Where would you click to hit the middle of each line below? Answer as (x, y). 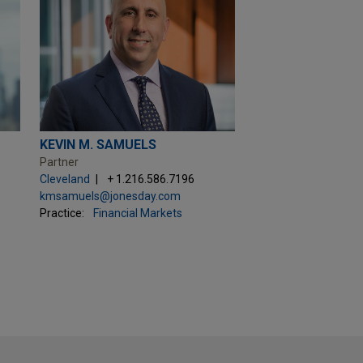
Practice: (62, 214)
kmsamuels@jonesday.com (110, 196)
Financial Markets (137, 214)
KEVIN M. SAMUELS (98, 145)
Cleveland (64, 179)
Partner (59, 162)
